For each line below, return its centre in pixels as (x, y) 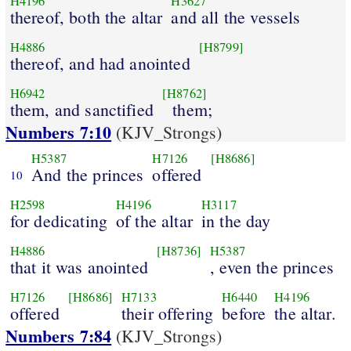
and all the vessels (236, 16)
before (244, 313)
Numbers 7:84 (59, 336)
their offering (168, 313)
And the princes (88, 174)
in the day (236, 220)
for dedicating (58, 220)
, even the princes (272, 266)
